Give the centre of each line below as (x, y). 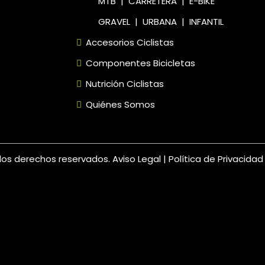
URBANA (159, 21)
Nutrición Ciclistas (123, 83)
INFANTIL (206, 21)
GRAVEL (114, 21)
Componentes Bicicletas (140, 63)
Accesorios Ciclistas (130, 42)
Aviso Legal (138, 159)
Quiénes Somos (119, 104)
